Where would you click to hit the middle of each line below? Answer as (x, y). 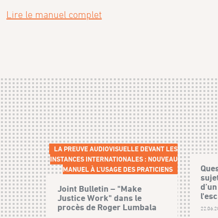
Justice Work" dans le (100, 198)
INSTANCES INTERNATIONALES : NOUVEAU (114, 159)
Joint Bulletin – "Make (100, 189)
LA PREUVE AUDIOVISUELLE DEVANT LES (116, 149)
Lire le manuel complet (54, 15)
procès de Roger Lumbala (107, 207)
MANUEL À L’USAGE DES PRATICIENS (118, 169)
